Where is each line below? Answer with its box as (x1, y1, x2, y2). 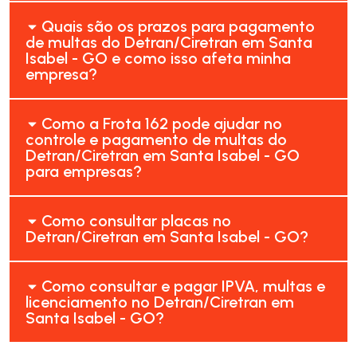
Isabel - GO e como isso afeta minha (25, 48, 291, 68)
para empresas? (25, 161, 142, 181)
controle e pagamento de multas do (25, 129, 287, 149)
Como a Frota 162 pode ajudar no (41, 113, 283, 133)
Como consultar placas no (41, 210, 232, 230)
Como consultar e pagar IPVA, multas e (41, 276, 326, 296)
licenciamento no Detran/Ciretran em (25, 292, 294, 312)
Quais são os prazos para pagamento (41, 16, 316, 36)
